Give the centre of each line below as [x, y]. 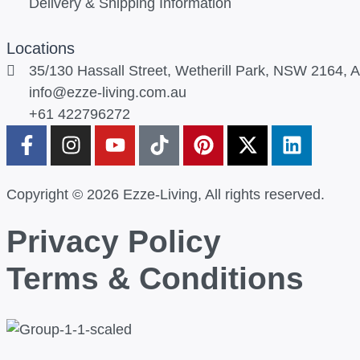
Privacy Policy [114, 241]
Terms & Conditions [155, 278]
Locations [41, 48]
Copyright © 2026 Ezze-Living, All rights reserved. [166, 194]
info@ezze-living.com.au [107, 92]
